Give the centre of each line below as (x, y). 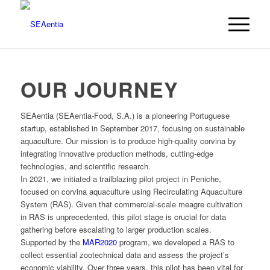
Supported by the (51, 242)
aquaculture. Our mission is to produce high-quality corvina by (128, 141)
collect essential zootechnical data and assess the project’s (124, 255)
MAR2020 (99, 242)
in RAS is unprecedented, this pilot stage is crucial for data (123, 217)
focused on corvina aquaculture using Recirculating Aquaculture (131, 191)
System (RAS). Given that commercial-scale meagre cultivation (131, 204)
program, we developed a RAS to (175, 242)
